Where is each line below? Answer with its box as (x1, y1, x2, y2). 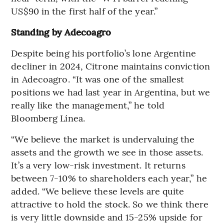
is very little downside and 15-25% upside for (11, 210, 202, 223)
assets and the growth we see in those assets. (11, 145, 203, 158)
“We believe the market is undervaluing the (11, 132, 195, 145)
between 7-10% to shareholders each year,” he (11, 171, 207, 184)
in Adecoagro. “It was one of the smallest (11, 72, 184, 85)
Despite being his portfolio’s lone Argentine (11, 46, 196, 59)
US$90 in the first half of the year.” (11, 4, 158, 17)
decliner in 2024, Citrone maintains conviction (11, 59, 210, 72)
